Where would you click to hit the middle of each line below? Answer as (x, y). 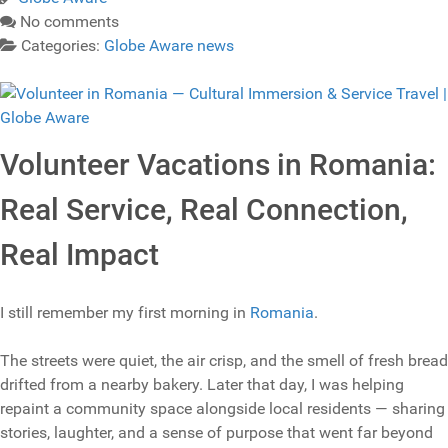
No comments (69, 22)
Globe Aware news (169, 46)
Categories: (62, 46)
